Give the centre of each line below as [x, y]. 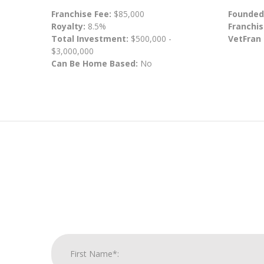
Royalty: [68, 26]
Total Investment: [91, 39]
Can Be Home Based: [95, 63]
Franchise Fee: [82, 14]
